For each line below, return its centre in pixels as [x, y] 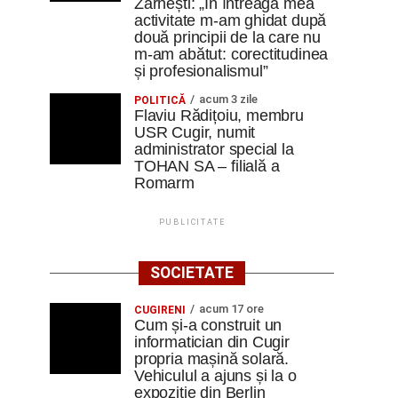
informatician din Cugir [212, 342]
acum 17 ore [231, 309]
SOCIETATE [192, 273]
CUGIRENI [160, 310]
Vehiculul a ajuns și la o [215, 376]
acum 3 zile [228, 99]
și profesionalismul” [201, 71]
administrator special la [214, 149]
